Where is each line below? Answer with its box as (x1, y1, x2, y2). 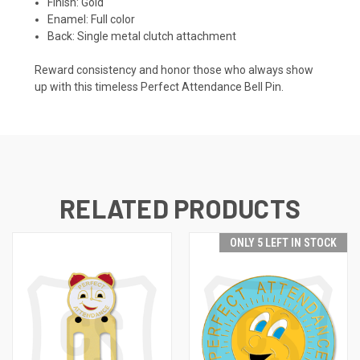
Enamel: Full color (47, 12, 136, 26)
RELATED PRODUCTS (59, 192, 301, 223)
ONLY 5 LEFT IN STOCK (230, 235, 337, 249)
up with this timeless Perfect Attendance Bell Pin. (35, 80, 284, 93)
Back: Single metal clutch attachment (47, 29, 237, 43)
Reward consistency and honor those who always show (35, 63, 313, 76)
